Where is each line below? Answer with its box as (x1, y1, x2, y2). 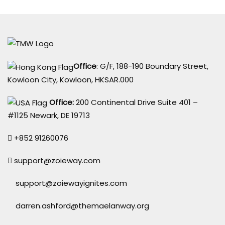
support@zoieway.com (14, 155, 100, 166)
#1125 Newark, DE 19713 (8, 110, 94, 121)
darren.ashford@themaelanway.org (16, 200, 149, 211)
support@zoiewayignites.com (16, 178, 127, 189)
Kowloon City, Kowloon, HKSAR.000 (8, 74, 136, 85)
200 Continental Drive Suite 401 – (74, 96, 198, 107)
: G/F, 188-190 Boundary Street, (96, 61, 208, 72)
